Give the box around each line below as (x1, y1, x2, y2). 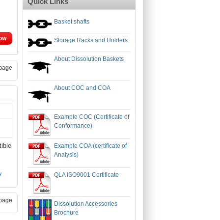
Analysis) (54, 151, 79, 158)
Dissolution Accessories (54, 200, 117, 207)
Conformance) (54, 122, 92, 129)
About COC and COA (54, 84, 110, 91)
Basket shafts (54, 18, 89, 25)
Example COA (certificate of (54, 142, 127, 149)
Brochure (54, 209, 79, 216)
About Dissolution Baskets (54, 55, 124, 62)
